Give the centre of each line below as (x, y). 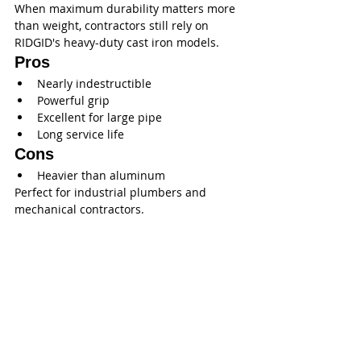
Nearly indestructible (94, 84)
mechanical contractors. (79, 210)
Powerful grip (73, 101)
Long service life (81, 135)
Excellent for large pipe (100, 118)
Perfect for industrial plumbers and (112, 193)
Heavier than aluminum (101, 176)
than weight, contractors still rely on (113, 26)
